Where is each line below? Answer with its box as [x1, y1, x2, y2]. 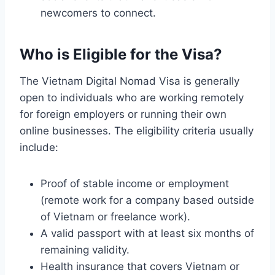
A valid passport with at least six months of [41, 227, 254, 239]
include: [20, 141, 58, 153]
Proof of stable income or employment [41, 177, 229, 190]
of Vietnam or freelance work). [41, 210, 190, 223]
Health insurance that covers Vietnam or [41, 260, 239, 273]
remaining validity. [41, 243, 130, 256]
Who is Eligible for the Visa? [20, 45, 222, 63]
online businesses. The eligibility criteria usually [20, 124, 254, 137]
